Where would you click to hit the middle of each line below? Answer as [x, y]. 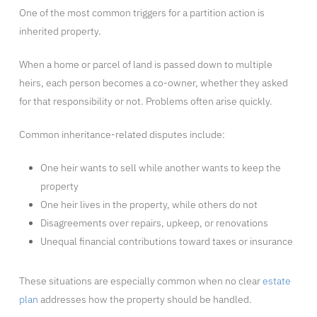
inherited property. [60, 31]
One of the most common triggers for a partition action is [142, 13]
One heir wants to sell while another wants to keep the [160, 168]
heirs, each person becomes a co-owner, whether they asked [153, 83]
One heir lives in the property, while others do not [149, 205]
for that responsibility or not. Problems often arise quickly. [145, 102]
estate [276, 281]
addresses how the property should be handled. [145, 300]
